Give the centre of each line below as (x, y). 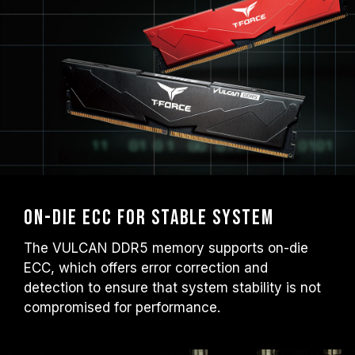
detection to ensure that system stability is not (172, 288)
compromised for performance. (122, 307)
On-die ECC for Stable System (149, 218)
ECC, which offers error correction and (146, 268)
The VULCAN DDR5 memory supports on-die (166, 248)
